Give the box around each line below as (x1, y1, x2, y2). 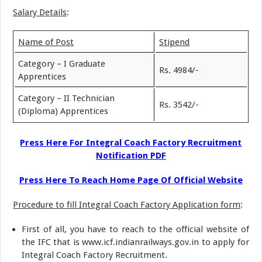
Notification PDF (95, 150, 166, 161)
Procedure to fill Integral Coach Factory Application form (13, 199, 241, 210)
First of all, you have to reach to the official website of (22, 223, 249, 235)
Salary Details (13, 7, 67, 18)
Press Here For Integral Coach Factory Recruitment (20, 137, 242, 148)
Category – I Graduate (18, 58, 106, 69)
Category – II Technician (18, 93, 115, 104)
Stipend (159, 37, 190, 47)
